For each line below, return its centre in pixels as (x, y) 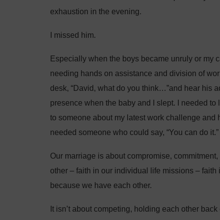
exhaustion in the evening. (96, 12)
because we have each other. (101, 185)
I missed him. (73, 35)
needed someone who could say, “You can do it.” (134, 132)
